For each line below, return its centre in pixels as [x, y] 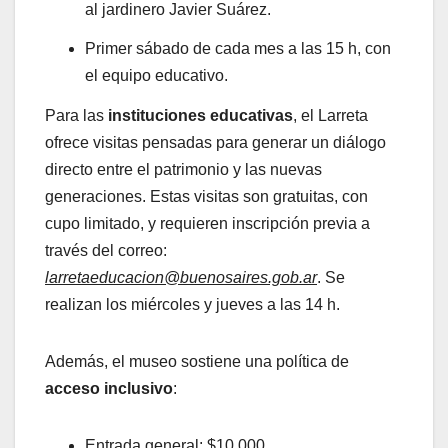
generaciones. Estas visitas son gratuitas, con [206, 197]
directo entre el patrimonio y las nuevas [183, 170]
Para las [76, 116]
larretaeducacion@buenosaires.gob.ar [181, 278]
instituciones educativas [200, 116]
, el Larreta [330, 116]
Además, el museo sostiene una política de [197, 362]
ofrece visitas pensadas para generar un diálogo [215, 143]
